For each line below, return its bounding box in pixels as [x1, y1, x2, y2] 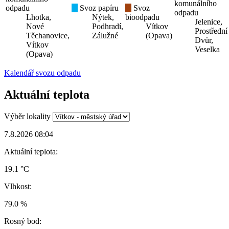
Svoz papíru [78, 4, 119, 13]
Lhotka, [26, 13, 51, 22]
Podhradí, [92, 22, 123, 31]
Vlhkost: [4, 181, 32, 191]
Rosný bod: [4, 216, 41, 225]
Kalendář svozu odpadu [4, 68, 81, 78]
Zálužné [92, 31, 118, 40]
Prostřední [195, 27, 227, 36]
